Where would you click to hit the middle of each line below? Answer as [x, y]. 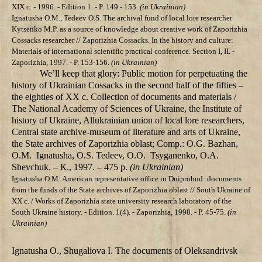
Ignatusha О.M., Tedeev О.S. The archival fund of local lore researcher [122, 18]
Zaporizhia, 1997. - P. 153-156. [61, 63]
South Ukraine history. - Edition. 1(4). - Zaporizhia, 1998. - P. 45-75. [120, 212]
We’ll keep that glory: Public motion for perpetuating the [144, 74]
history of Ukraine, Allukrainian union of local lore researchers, [128, 120]
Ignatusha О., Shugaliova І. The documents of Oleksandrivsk [125, 251]
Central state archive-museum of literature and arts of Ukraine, [126, 132]
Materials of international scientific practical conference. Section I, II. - [123, 51]
